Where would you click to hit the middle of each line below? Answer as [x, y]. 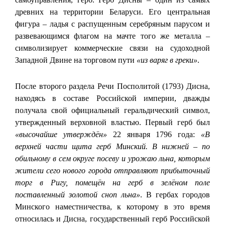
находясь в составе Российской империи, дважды [113, 98]
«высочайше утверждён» [61, 134]
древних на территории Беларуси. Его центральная [113, 12]
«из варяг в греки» [167, 60]
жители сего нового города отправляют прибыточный [113, 170]
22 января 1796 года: [154, 134]
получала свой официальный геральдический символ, [113, 110]
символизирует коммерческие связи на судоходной [113, 48]
